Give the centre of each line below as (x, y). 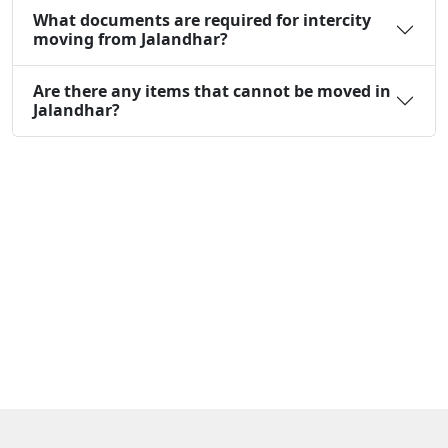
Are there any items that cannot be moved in (212, 90)
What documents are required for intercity (202, 19)
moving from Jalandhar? (130, 38)
